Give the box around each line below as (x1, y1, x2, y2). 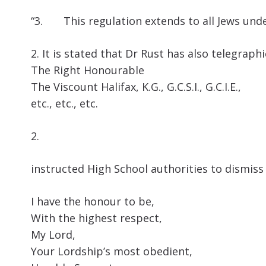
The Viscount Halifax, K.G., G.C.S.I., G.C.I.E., (31, 80, 241, 94)
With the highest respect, (31, 211, 162, 226)
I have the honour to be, (31, 194, 154, 209)
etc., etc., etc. (31, 96, 98, 111)
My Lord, (31, 227, 75, 242)
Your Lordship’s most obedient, (31, 244, 192, 259)
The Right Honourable (31, 63, 144, 78)
